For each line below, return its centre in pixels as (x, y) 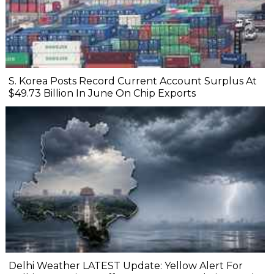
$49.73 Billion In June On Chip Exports (102, 93)
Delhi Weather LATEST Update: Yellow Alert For (126, 265)
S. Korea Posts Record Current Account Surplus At (133, 81)
